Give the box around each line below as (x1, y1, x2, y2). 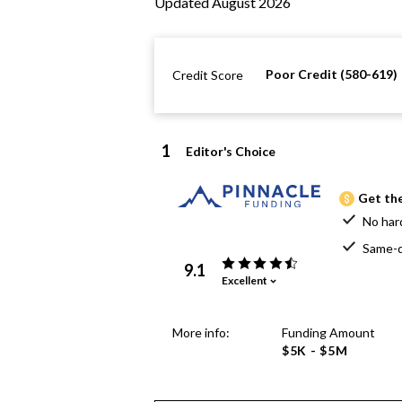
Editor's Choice (186, 144, 275, 159)
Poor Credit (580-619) (266, 66, 398, 82)
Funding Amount (282, 325, 375, 340)
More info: (172, 325, 230, 340)
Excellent (222, 273, 267, 287)
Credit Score (172, 67, 243, 83)
